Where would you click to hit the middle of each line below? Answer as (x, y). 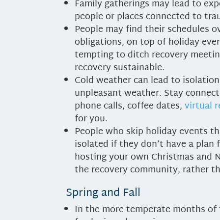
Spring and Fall (103, 193)
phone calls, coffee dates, (130, 106)
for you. (91, 119)
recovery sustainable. (120, 68)
